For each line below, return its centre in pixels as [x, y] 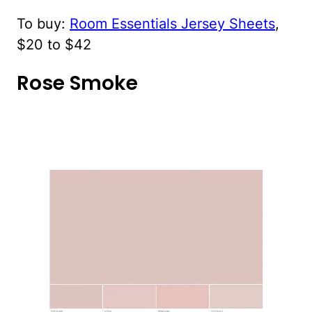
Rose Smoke [77, 83]
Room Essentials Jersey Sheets [172, 23]
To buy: [43, 23]
